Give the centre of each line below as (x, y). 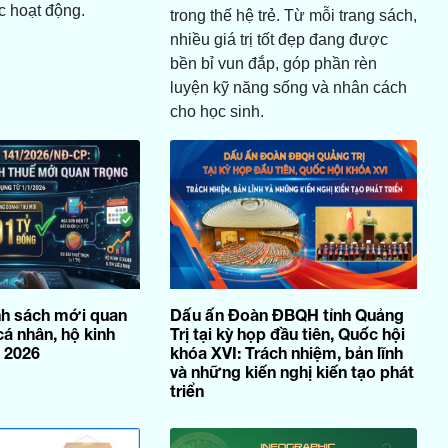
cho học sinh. (216, 112)
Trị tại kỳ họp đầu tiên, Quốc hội (287, 333)
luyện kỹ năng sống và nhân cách (288, 88)
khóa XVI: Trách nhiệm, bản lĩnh (286, 352)
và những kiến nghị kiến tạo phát (291, 371)
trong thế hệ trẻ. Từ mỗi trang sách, (293, 16)
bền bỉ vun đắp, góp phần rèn (273, 64)
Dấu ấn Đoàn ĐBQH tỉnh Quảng (286, 314)
